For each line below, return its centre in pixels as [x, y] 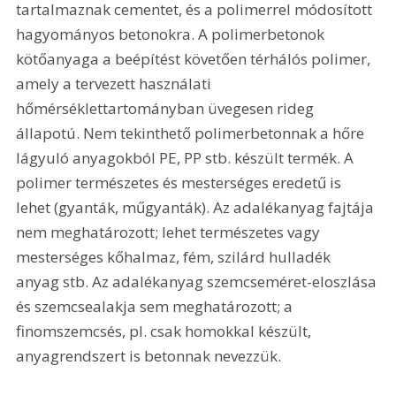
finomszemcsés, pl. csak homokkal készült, [166, 331]
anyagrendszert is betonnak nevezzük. [151, 356]
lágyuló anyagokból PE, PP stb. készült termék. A [187, 158]
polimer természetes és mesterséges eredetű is [181, 183]
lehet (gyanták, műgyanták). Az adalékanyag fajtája [197, 208]
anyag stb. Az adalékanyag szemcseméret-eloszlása [198, 282]
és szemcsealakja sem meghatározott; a [156, 307]
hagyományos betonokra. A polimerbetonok [172, 34]
